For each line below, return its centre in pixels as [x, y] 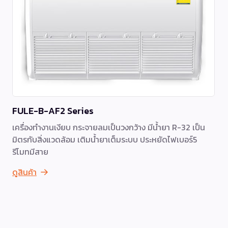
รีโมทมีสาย [30, 151]
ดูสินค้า [24, 172]
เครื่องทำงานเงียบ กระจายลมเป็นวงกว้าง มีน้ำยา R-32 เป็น [109, 127]
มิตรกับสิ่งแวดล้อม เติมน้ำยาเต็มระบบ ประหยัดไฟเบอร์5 [105, 139]
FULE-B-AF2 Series [53, 110]
